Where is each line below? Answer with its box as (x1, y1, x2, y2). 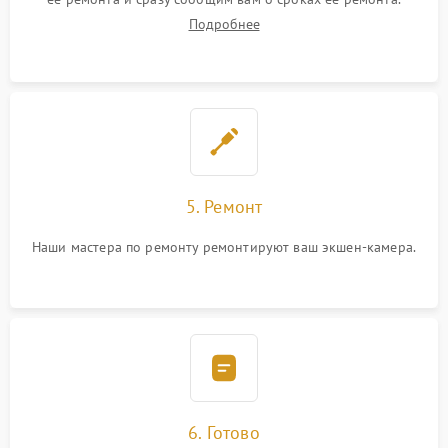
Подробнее (188, 15, 260, 34)
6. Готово (188, 421, 260, 445)
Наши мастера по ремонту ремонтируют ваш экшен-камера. (32, 238, 416, 257)
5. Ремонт (185, 195, 263, 219)
